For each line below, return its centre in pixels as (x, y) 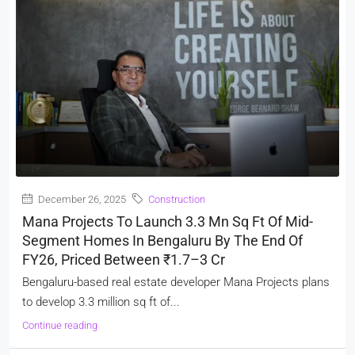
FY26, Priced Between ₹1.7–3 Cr (124, 259)
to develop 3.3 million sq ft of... (101, 302)
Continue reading (60, 325)
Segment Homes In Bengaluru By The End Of (162, 240)
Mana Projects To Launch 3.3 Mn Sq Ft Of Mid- (168, 221)
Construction (177, 199)
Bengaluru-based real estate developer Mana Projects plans (176, 282)
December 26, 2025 (81, 199)
